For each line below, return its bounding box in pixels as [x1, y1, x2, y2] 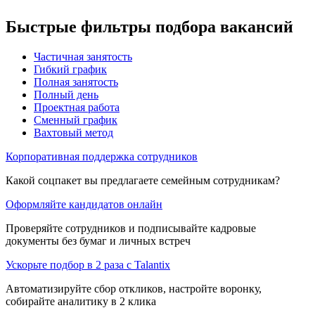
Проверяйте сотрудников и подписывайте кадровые [6, 221, 256, 234]
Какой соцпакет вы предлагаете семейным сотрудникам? [6, 174, 280, 186]
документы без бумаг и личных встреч [6, 234, 191, 247]
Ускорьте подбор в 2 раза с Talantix [6, 258, 170, 271]
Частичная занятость [34, 50, 132, 63]
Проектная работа [34, 101, 120, 113]
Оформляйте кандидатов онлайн [6, 198, 162, 210]
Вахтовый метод [34, 126, 113, 139]
